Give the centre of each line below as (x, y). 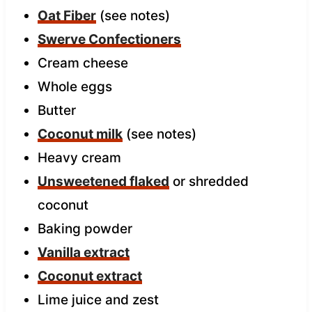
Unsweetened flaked (103, 181)
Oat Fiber (67, 15)
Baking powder (85, 228)
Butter (56, 110)
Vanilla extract (83, 252)
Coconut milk (80, 134)
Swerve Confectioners (109, 39)
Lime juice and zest (98, 299)
